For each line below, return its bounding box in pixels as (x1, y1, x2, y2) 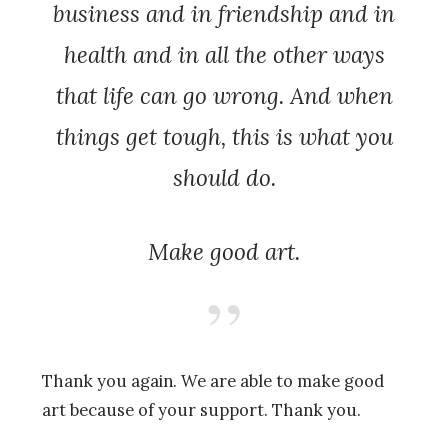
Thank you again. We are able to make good (42, 370, 384, 393)
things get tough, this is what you (55, 121, 393, 151)
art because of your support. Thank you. (42, 399, 361, 422)
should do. (172, 162, 276, 192)
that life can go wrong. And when (55, 80, 393, 110)
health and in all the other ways (63, 39, 385, 69)
